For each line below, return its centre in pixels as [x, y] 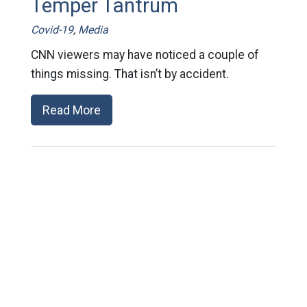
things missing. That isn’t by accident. [130, 74]
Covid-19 [52, 29]
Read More [71, 110]
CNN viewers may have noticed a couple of [145, 54]
